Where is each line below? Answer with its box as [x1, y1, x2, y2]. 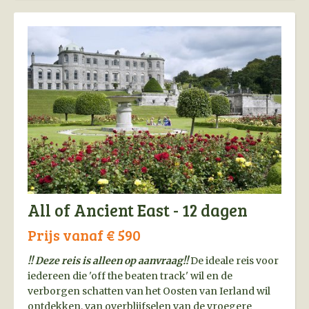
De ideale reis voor [188, 255, 279, 268]
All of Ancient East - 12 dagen [28, 199, 248, 222]
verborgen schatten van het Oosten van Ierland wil [28, 285, 270, 298]
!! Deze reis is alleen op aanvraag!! [28, 255, 188, 268]
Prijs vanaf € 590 [28, 225, 141, 246]
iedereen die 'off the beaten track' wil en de [28, 270, 232, 283]
